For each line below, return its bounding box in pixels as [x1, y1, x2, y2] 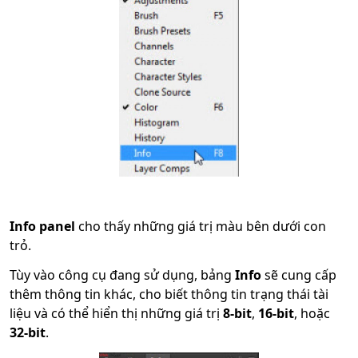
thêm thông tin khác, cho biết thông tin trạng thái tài [10, 285, 328, 304]
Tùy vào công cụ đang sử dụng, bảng [10, 266, 232, 284]
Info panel [10, 217, 75, 236]
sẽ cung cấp [261, 266, 336, 284]
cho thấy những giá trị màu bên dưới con [75, 217, 326, 236]
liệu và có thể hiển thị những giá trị [10, 304, 223, 323]
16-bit [258, 304, 294, 323]
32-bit [10, 324, 46, 342]
